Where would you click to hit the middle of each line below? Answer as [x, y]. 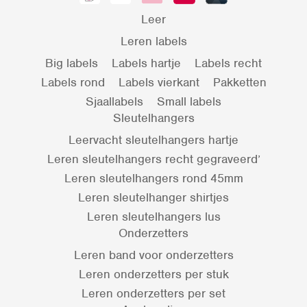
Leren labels [153, 41]
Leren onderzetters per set [153, 293]
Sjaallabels [114, 101]
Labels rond [73, 82]
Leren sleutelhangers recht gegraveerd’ [153, 159]
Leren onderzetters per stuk [153, 274]
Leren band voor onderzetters [153, 255]
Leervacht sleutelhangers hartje [153, 139]
